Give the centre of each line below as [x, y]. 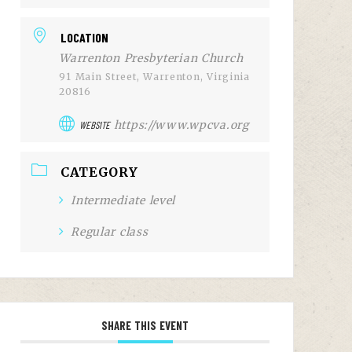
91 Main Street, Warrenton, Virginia [154, 77]
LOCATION [84, 37]
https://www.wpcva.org [181, 125]
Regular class [110, 232]
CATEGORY [99, 172]
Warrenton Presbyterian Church [151, 58]
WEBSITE [94, 125]
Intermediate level [123, 200]
